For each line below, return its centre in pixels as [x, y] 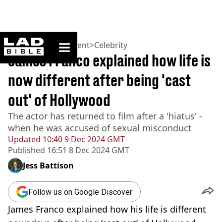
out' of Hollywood [59, 100]
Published [27, 150]
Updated [24, 139]
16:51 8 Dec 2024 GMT [87, 150]
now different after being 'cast [99, 80]
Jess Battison [48, 166]
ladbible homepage [73, 41]
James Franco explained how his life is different [107, 209]
